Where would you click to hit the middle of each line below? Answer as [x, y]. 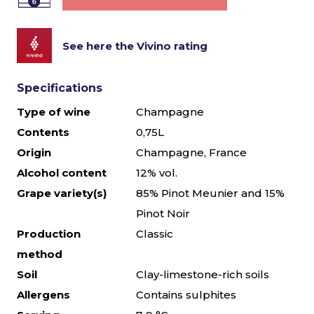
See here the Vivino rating [135, 46]
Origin [34, 152]
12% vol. [157, 173]
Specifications [60, 88]
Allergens [43, 295]
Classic [155, 234]
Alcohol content [62, 173]
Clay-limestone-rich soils [203, 274]
